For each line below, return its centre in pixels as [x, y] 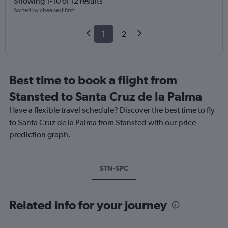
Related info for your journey [88, 205]
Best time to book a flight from [93, 80]
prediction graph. [40, 135]
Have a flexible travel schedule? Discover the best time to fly [112, 110]
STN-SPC [114, 169]
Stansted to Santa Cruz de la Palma [106, 96]
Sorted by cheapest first [44, 10]
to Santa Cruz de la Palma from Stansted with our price [103, 123]
